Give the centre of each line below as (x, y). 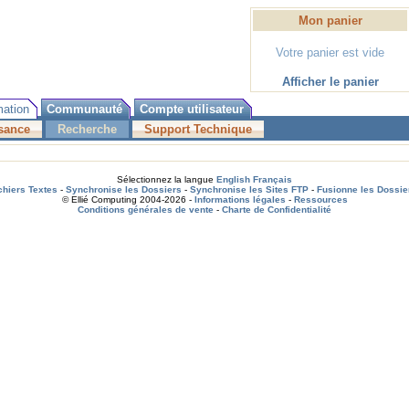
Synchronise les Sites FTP (249, 189)
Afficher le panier (330, 82)
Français (273, 179)
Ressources (320, 199)
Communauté (84, 109)
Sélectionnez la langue (167, 179)
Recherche (87, 129)
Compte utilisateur (192, 109)
